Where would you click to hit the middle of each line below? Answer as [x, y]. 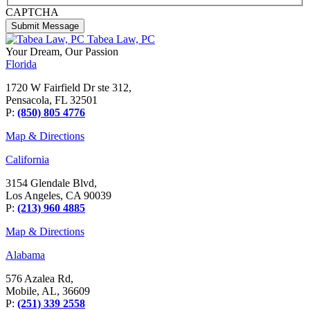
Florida [21, 64]
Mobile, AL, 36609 [48, 291]
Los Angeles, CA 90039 [58, 196]
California [27, 160]
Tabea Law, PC [121, 39]
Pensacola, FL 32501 [52, 100]
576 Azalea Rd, [39, 279]
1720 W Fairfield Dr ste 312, [69, 88]
